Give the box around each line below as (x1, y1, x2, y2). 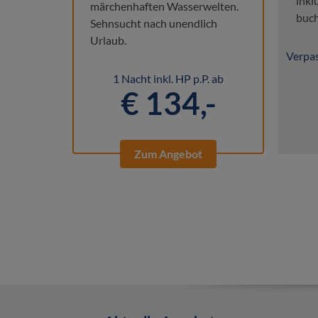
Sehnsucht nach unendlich (90, 16, 217, 30)
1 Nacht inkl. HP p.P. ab (113, 71, 224, 85)
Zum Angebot (134, 146, 202, 160)
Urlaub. (90, 33, 126, 47)
